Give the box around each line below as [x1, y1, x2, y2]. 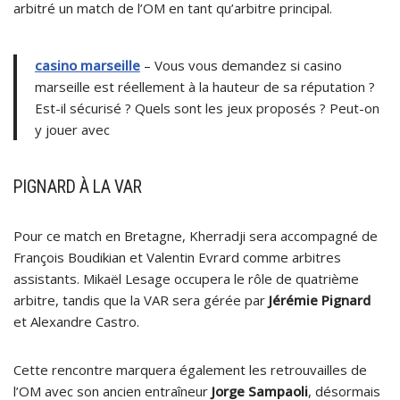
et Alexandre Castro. [13, 312, 139, 330]
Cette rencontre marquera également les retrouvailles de [13, 360, 367, 379]
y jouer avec [35, 120, 110, 138]
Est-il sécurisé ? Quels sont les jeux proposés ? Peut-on [35, 98, 379, 117]
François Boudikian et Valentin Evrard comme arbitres [13, 247, 341, 266]
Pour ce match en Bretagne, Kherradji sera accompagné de [13, 226, 378, 245]
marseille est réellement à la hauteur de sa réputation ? [35, 77, 375, 96]
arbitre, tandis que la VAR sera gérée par [13, 290, 269, 309]
